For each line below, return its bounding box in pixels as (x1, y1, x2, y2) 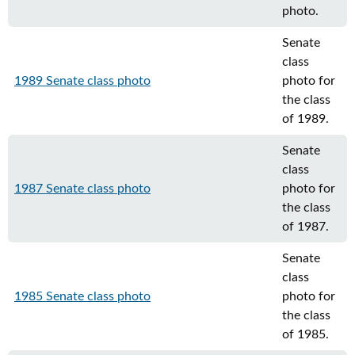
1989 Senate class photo (14, 74, 151, 87)
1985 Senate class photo (14, 290, 151, 303)
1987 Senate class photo (14, 182, 151, 195)
